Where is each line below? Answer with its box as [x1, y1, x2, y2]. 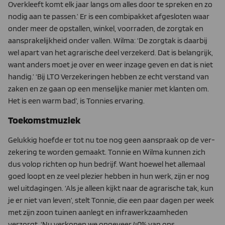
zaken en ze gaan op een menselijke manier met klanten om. [8, 83, 209, 93]
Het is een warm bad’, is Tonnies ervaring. [8, 95, 145, 105]
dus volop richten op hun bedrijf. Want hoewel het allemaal [8, 159, 205, 169]
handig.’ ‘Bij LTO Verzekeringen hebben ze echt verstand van [8, 71, 209, 81]
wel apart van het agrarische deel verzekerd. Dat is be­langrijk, [8, 47, 213, 57]
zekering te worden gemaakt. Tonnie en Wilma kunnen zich [8, 147, 205, 157]
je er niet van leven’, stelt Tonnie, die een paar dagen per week [8, 195, 214, 205]
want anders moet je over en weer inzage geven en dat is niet [8, 59, 213, 69]
